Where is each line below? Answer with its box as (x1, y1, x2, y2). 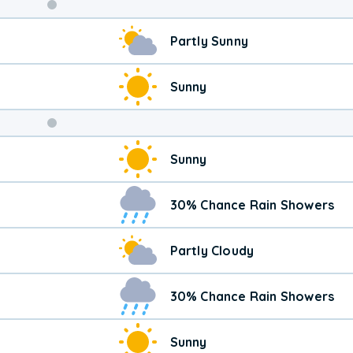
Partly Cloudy (169, 242, 255, 258)
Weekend (51, 19, 139, 45)
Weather (51, 44, 132, 70)
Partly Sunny (169, 32, 249, 49)
